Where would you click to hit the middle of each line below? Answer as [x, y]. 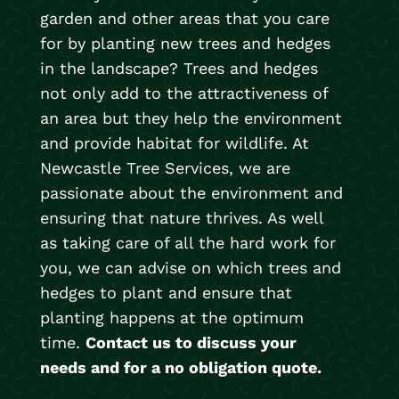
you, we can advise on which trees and [190, 267]
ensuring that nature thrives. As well [181, 217]
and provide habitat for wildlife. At [174, 142]
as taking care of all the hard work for [187, 242]
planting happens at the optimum [171, 317]
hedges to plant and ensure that [166, 292]
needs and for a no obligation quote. [180, 367]
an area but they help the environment [191, 118]
